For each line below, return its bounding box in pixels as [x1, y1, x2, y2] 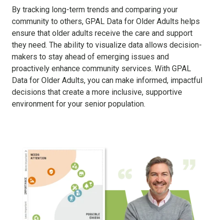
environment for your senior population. [12, 99, 145, 109]
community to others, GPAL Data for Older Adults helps [12, 16, 200, 26]
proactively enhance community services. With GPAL [12, 63, 191, 73]
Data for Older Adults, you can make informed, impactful [12, 75, 202, 85]
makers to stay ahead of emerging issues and [12, 52, 169, 61]
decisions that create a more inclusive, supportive [12, 87, 182, 97]
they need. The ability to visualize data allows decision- [12, 40, 202, 50]
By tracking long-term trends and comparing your [12, 4, 178, 14]
